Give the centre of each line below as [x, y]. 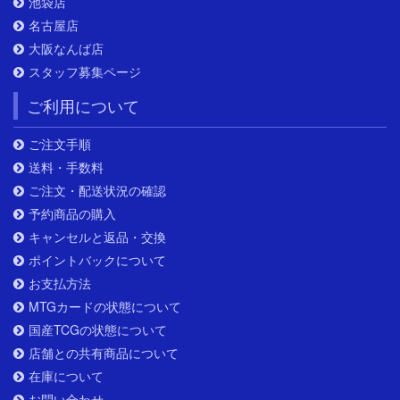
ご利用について [83, 106]
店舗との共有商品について [104, 353]
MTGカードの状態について [105, 307]
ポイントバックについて [97, 260]
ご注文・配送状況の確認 [97, 191]
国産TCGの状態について [98, 330]
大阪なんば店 [66, 49]
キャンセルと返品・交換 [97, 237]
